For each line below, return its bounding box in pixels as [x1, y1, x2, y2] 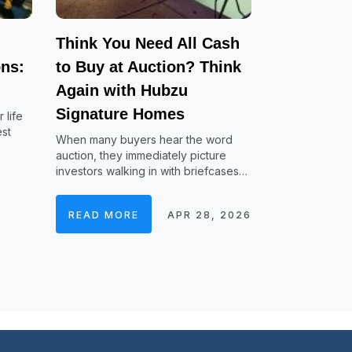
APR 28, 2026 [167, 209, 251, 221]
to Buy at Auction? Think [55, 58, 241, 75]
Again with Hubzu [55, 82, 188, 99]
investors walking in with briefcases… [55, 164, 247, 178]
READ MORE [68, 209, 139, 221]
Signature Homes [55, 105, 185, 123]
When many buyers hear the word [55, 133, 233, 146]
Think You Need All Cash [55, 35, 240, 52]
